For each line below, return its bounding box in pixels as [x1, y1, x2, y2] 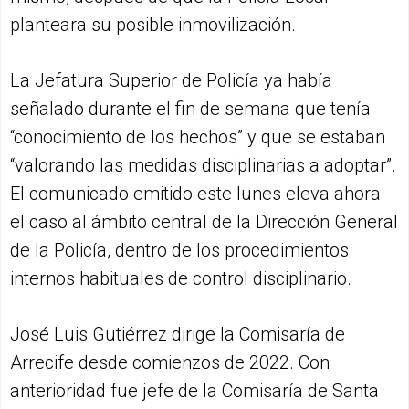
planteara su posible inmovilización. [10, 14, 296, 37]
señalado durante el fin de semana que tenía [10, 98, 371, 121]
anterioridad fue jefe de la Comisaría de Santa [10, 380, 379, 403]
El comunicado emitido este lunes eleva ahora [10, 183, 381, 205]
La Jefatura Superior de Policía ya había [10, 69, 332, 92]
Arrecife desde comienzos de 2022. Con [10, 351, 330, 374]
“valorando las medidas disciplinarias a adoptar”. [10, 154, 396, 177]
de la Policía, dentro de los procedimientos [10, 239, 349, 262]
